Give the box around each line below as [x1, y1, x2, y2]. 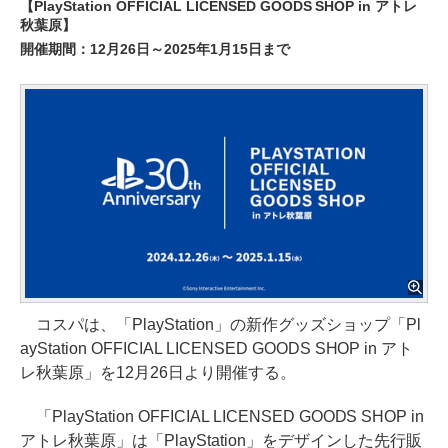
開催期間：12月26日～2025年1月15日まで [20, 41, 290, 57]
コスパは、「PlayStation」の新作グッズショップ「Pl [20, 315, 421, 333]
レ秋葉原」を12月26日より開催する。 [20, 363, 296, 381]
